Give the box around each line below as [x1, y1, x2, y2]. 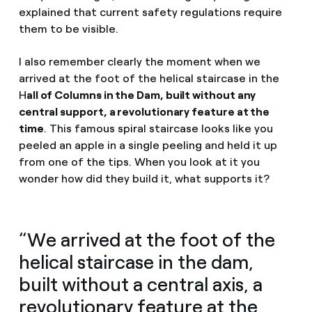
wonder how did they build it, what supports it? [18, 172, 273, 186]
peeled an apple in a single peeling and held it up [18, 139, 277, 153]
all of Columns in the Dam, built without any [26, 88, 256, 102]
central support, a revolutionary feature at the [18, 105, 270, 119]
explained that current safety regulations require [18, 6, 282, 19]
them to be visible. [18, 22, 118, 36]
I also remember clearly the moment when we [18, 55, 260, 69]
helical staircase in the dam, [18, 251, 253, 274]
